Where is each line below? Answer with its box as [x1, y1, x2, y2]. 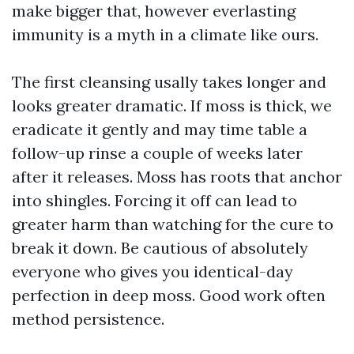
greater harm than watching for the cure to [12, 214, 333, 234]
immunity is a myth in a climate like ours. [12, 24, 318, 44]
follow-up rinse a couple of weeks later [12, 143, 303, 163]
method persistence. [12, 309, 164, 329]
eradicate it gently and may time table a [12, 119, 307, 139]
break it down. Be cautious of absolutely [12, 238, 308, 258]
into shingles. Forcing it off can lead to [12, 190, 297, 210]
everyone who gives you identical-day [12, 262, 293, 281]
